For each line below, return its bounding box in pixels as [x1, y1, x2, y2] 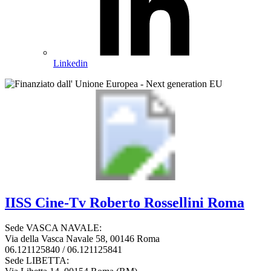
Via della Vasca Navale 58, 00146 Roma [5, 233, 160, 244]
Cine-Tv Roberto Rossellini [35, 194, 204, 211]
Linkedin [53, 57, 88, 68]
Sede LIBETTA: [5, 255, 69, 266]
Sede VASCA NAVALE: [5, 223, 102, 233]
